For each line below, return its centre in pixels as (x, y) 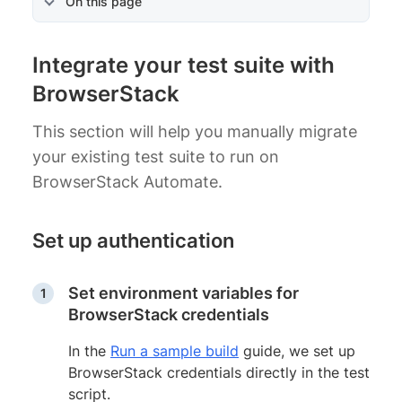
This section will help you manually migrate (195, 131)
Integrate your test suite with (184, 65)
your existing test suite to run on (156, 156)
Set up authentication (133, 240)
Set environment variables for (184, 293)
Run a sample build (175, 350)
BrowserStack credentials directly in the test (219, 372)
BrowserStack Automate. (127, 181)
